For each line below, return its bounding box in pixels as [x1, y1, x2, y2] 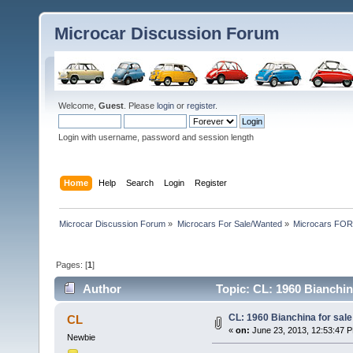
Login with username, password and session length [58, 132, 254, 142]
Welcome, [58, 101, 98, 110]
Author [83, 282, 122, 296]
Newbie [66, 333, 95, 343]
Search [126, 177, 154, 188]
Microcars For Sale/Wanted [176, 218, 282, 229]
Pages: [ [56, 259, 88, 269]
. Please [124, 101, 157, 110]
